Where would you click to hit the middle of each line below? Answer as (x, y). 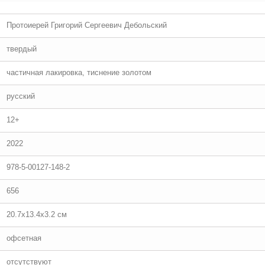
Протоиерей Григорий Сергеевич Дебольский (87, 25)
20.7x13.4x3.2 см (37, 214)
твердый (22, 49)
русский (21, 96)
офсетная (24, 238)
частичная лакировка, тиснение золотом (79, 72)
